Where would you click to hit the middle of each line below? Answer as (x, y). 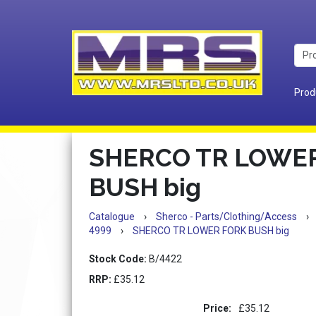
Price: (218, 308)
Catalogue (112, 217)
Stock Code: (118, 259)
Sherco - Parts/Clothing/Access (226, 217)
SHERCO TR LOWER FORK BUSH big (211, 231)
